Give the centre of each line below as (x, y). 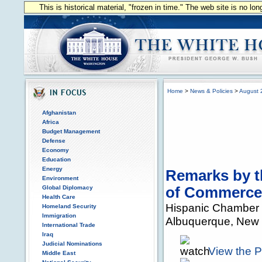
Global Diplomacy (68, 187)
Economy (56, 150)
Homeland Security (69, 206)
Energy (52, 169)
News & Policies (211, 91)
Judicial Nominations (72, 244)
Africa (51, 122)
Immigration (59, 216)
